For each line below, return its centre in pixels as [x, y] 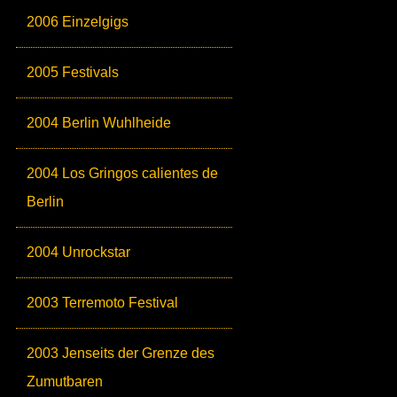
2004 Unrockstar [78, 253]
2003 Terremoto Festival [102, 303]
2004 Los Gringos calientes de [122, 174]
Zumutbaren [65, 382]
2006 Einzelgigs [78, 22]
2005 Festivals [73, 73]
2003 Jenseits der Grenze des [121, 354]
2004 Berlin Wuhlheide [99, 123]
